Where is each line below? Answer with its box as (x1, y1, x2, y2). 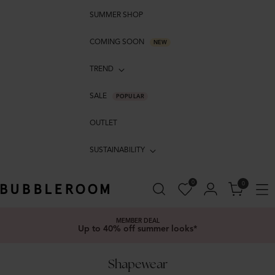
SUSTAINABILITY (90, 145, 145, 154)
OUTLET (90, 118, 118, 127)
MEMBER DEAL (115, 217, 160, 225)
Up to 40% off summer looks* (78, 223, 197, 234)
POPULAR (115, 92, 145, 100)
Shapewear (107, 256, 168, 272)
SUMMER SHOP (90, 10, 144, 19)
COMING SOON (90, 37, 147, 46)
